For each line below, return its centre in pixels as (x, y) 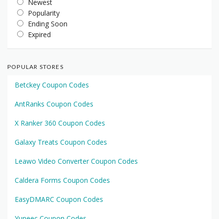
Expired (39, 35)
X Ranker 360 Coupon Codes (60, 123)
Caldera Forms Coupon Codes (62, 180)
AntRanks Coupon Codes (54, 104)
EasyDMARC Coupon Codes (59, 199)
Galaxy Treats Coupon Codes (61, 142)
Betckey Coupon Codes (52, 85)
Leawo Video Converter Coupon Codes (76, 161)
